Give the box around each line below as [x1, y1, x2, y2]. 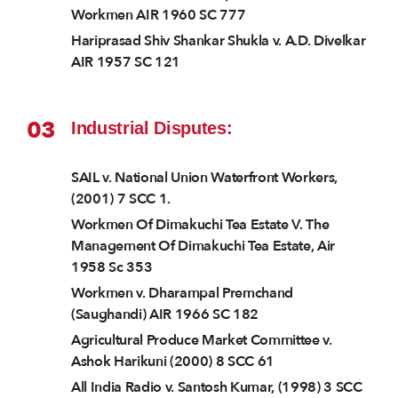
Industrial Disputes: [71, 118, 233, 139]
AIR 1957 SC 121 [71, 52, 181, 73]
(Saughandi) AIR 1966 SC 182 [71, 305, 259, 325]
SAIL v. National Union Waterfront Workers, [71, 168, 338, 188]
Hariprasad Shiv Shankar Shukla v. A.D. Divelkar [71, 31, 366, 52]
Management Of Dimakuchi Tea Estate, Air [71, 236, 336, 257]
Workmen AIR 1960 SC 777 [71, 5, 246, 26]
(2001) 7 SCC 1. [71, 189, 171, 210]
